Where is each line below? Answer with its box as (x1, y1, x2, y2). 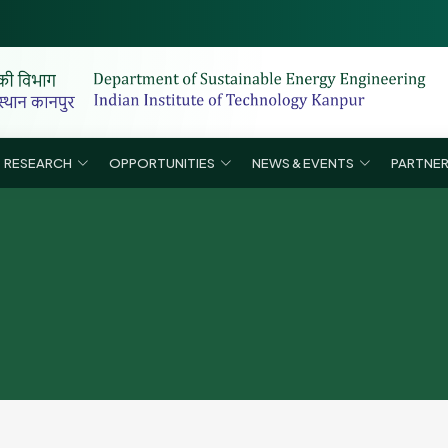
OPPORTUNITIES (108, 154, 215, 171)
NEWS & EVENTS (251, 154, 354, 171)
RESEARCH (3, 154, 72, 171)
